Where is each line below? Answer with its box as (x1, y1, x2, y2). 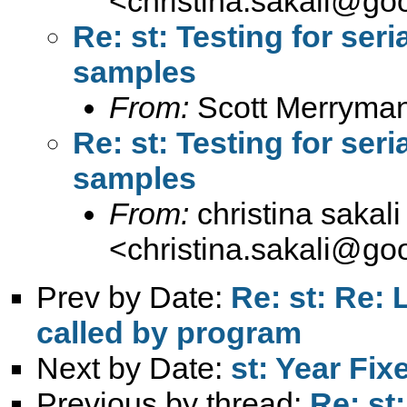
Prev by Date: (36, 279, 231, 314)
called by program (36, 314, 302, 350)
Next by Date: (36, 350, 231, 385)
